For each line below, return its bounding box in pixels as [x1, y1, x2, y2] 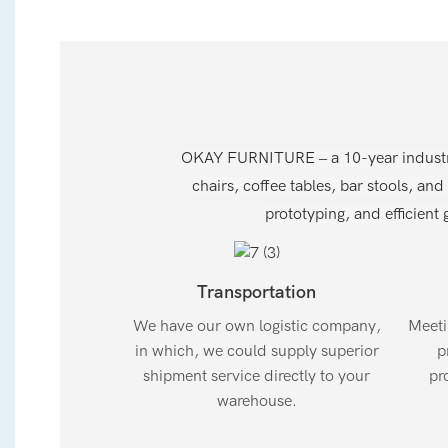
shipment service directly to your [143, 367, 370, 386]
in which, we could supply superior [134, 342, 379, 361]
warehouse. [216, 392, 297, 411]
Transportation [197, 282, 316, 304]
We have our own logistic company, [132, 317, 381, 336]
